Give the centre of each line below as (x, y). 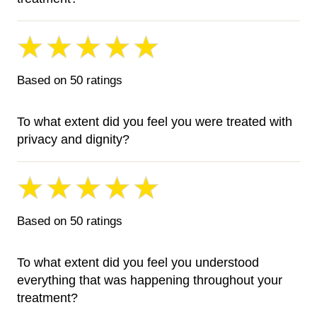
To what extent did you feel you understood (138, 263)
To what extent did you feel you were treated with (155, 122)
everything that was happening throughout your (150, 281)
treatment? (47, 298)
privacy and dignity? (73, 140)
